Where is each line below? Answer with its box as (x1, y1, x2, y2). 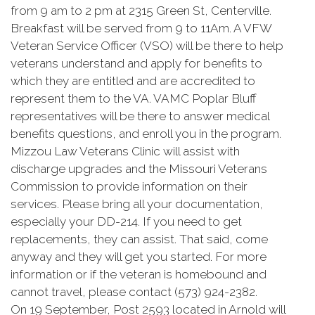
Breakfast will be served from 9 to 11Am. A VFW (11, 21, 271, 35)
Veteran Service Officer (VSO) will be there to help (11, 39, 283, 53)
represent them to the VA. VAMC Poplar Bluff (11, 91, 257, 105)
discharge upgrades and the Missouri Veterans (11, 162, 267, 176)
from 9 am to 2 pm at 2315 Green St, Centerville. (11, 4, 271, 18)
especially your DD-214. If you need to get (11, 214, 242, 229)
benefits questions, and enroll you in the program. (11, 127, 281, 141)
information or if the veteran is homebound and (11, 267, 266, 281)
